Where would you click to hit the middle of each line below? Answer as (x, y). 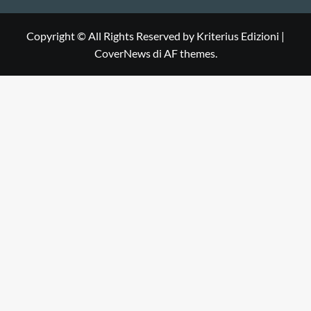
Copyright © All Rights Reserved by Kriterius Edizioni (154, 36)
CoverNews (122, 53)
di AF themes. (184, 53)
